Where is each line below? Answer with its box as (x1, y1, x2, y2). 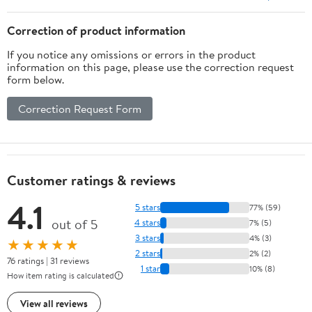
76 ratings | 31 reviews (7, 253, 89, 267)
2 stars (135, 247, 160, 260)
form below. (7, 71, 64, 87)
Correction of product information (7, 22, 185, 38)
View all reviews (20, 296, 88, 310)
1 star (141, 262, 160, 275)
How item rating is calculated (7, 269, 114, 281)
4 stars (134, 216, 160, 229)
